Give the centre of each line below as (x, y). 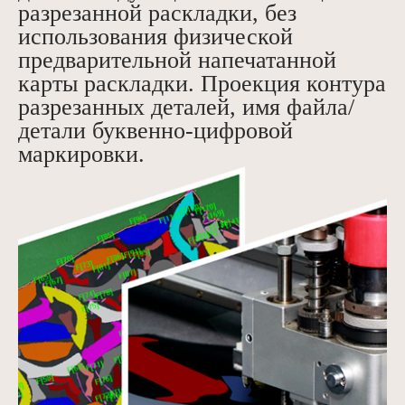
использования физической (155, 37)
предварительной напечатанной (177, 61)
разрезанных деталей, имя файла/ (186, 108)
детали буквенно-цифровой (155, 131)
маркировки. (81, 155)
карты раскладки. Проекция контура (202, 84)
